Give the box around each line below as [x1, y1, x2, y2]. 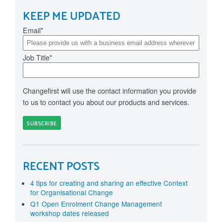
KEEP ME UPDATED [23, 6, 120, 26]
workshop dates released [30, 208, 109, 219]
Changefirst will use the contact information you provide [23, 85, 196, 96]
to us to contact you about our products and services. [23, 96, 191, 107]
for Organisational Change [30, 187, 113, 198]
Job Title [23, 52, 50, 62]
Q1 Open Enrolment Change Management [30, 199, 162, 209]
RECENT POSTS [23, 157, 100, 177]
